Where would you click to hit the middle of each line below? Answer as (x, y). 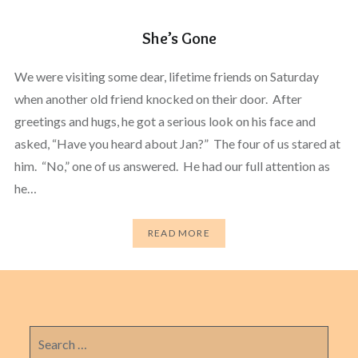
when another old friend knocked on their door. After (158, 98)
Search (47, 334)
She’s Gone (179, 38)
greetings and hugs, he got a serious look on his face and (165, 121)
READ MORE (179, 233)
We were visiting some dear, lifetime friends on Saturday (166, 76)
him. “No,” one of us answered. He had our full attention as (172, 165)
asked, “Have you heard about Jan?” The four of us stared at (177, 143)
